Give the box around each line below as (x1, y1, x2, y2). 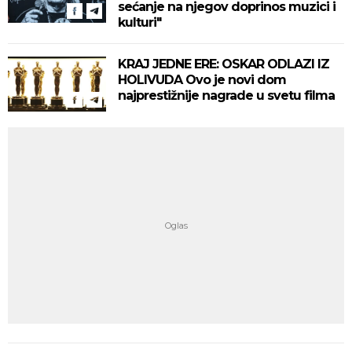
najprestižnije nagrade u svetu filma (118, 88, 335, 103)
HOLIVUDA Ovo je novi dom (118, 72, 286, 87)
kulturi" (118, 15, 161, 30)
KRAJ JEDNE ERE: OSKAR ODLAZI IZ (118, 57, 329, 71)
